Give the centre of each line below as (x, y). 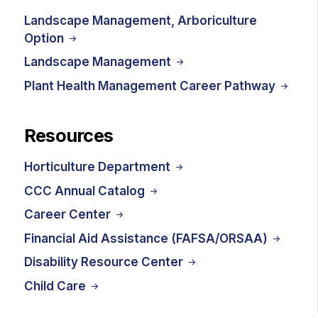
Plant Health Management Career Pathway (151, 86)
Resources (69, 136)
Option (45, 38)
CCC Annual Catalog (86, 191)
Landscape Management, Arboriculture (141, 20)
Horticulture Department (99, 167)
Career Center (69, 215)
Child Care (56, 286)
